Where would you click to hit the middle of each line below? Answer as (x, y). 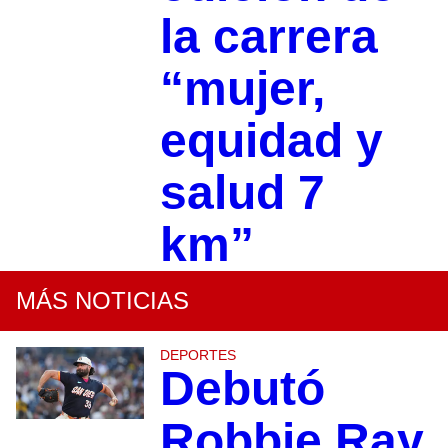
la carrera (268, 36)
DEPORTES (197, 355)
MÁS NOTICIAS (102, 300)
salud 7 (242, 192)
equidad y (271, 140)
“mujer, (242, 88)
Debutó (242, 388)
